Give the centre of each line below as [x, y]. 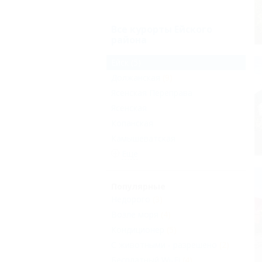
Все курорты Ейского [162, 29]
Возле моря [135, 215]
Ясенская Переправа [152, 93]
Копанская [132, 123]
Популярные [138, 187]
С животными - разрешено [164, 245]
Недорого [131, 199]
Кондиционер [138, 230]
